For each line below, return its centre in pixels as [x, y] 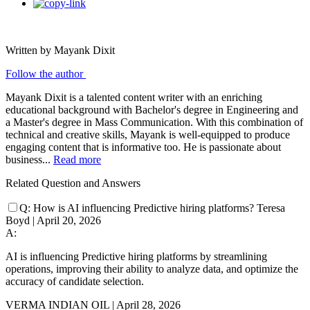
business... [29, 160]
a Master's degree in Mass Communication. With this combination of [154, 122]
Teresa [271, 208]
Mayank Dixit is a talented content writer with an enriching [134, 98]
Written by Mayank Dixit [60, 51]
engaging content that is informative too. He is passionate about [143, 147]
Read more [77, 160]
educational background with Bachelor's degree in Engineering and [152, 110]
